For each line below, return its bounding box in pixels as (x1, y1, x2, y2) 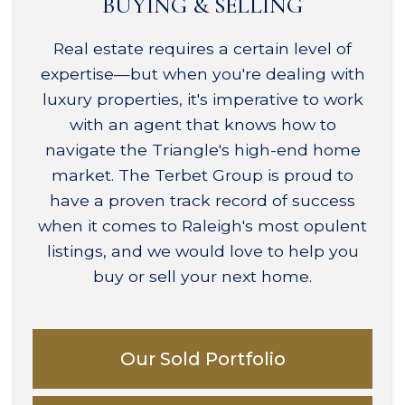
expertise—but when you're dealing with (40, 63, 365, 83)
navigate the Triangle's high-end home (44, 139, 361, 159)
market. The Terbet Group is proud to (52, 165, 353, 184)
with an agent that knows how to (69, 114, 336, 134)
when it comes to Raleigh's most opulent (38, 215, 367, 235)
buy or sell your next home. (93, 266, 312, 286)
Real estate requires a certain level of (53, 38, 352, 58)
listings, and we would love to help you (46, 240, 359, 260)
